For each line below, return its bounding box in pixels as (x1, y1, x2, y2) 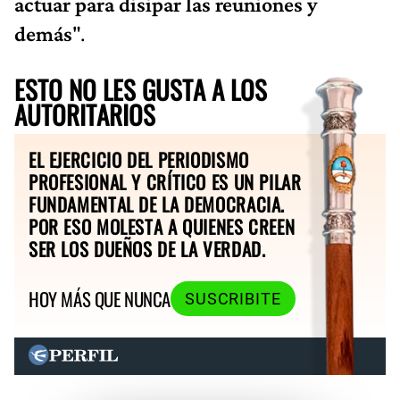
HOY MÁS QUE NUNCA (29, 285, 171, 313)
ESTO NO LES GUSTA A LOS (14, 70, 267, 108)
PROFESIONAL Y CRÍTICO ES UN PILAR (29, 167, 302, 196)
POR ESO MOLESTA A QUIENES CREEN (29, 212, 296, 240)
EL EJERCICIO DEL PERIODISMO (29, 145, 249, 173)
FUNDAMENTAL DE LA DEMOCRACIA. (29, 189, 286, 218)
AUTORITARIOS (14, 95, 155, 133)
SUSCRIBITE (184, 289, 281, 308)
